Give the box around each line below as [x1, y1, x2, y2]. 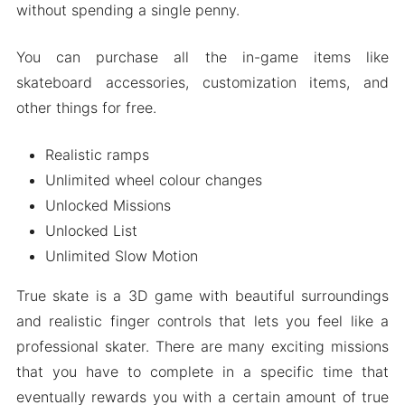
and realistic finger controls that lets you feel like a [15, 311, 390, 330]
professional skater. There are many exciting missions [15, 336, 390, 355]
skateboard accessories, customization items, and [15, 72, 390, 91]
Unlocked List [44, 221, 137, 240]
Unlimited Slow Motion [44, 246, 198, 265]
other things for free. [15, 98, 156, 117]
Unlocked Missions [44, 195, 171, 214]
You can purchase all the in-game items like [15, 47, 390, 66]
